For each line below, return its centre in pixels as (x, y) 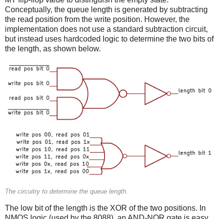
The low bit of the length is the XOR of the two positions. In (105, 208)
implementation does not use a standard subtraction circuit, (106, 29)
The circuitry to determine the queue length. (66, 192)
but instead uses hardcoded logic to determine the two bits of (109, 39)
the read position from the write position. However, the (97, 19)
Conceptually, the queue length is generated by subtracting (106, 9)
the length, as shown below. (53, 48)
